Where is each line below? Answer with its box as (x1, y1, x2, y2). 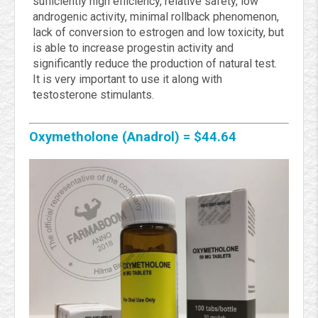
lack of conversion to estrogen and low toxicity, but (33, 26, 284, 40)
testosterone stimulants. (33, 88, 154, 102)
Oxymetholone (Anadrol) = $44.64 (29, 129, 236, 146)
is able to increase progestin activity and (33, 41, 234, 55)
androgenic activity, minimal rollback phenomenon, (33, 10, 279, 24)
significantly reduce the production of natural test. (33, 57, 277, 71)
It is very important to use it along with (33, 72, 222, 87)
